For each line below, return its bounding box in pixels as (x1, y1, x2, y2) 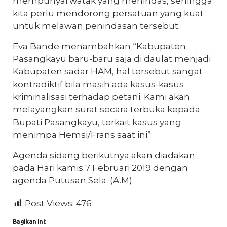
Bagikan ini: (13, 218, 46, 225)
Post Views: (25, 198, 74, 208)
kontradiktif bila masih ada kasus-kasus (13, 79, 184, 89)
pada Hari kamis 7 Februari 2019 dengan (13, 162, 188, 173)
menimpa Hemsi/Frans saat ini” (13, 129, 151, 140)
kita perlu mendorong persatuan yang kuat (13, 8, 204, 18)
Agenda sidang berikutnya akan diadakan (13, 149, 195, 160)
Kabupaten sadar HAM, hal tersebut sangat (13, 66, 203, 77)
